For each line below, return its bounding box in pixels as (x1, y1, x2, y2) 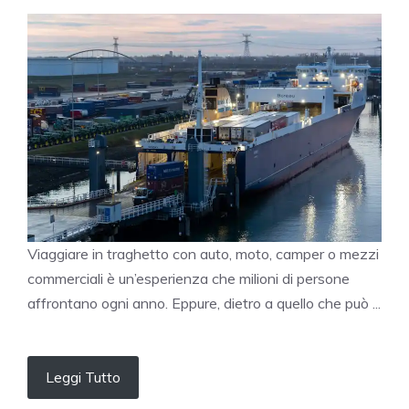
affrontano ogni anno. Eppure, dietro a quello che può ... (27, 294, 381, 313)
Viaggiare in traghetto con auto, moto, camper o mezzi (27, 245, 379, 264)
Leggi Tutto (46, 368, 121, 387)
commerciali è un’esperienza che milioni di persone (27, 269, 350, 288)
